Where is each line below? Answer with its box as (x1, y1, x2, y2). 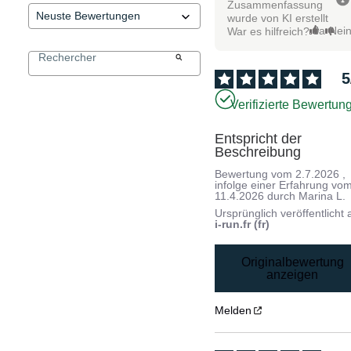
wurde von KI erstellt (227, 11, 329, 24)
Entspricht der (215, 130, 302, 147)
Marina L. (299, 189, 346, 202)
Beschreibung (215, 143, 302, 160)
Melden (215, 304, 252, 317)
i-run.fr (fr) (215, 217, 270, 230)
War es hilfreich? (227, 24, 310, 38)
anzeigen (266, 267, 319, 281)
